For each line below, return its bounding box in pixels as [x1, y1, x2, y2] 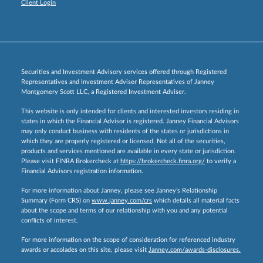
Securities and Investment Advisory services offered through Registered [21, 69, 227, 76]
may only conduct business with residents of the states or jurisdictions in [21, 128, 229, 135]
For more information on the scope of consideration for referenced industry [21, 237, 235, 244]
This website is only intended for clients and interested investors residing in [21, 108, 239, 115]
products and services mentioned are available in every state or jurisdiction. [21, 148, 236, 155]
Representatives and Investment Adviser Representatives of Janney [21, 79, 214, 86]
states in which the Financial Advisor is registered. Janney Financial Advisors [21, 118, 239, 125]
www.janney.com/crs [92, 197, 152, 204]
